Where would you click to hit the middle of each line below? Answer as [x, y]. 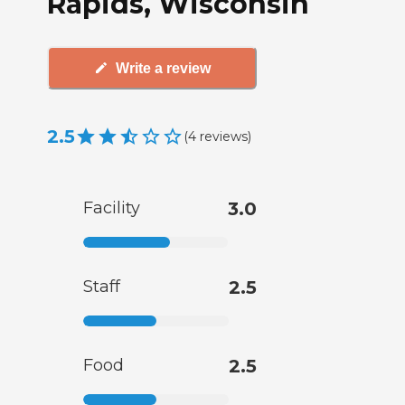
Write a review [163, 68]
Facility [112, 208]
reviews [224, 136]
